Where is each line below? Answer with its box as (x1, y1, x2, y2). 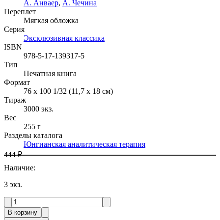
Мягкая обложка (24, 16, 79, 25)
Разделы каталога (4, 131, 62, 139)
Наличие (4, 163, 33, 172)
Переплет (4, 7, 36, 16)
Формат (4, 78, 30, 86)
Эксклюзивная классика (24, 33, 105, 42)
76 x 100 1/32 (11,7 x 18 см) (24, 86, 113, 95)
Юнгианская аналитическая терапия (24, 139, 145, 148)
